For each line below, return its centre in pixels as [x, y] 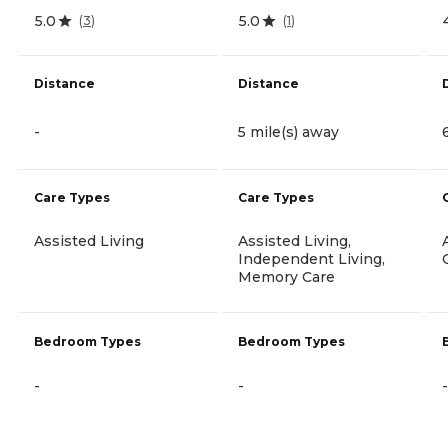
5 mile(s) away [288, 131]
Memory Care [286, 276]
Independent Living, [311, 258]
